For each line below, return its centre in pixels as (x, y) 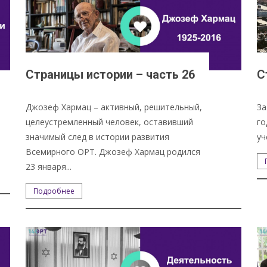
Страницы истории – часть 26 (110, 74)
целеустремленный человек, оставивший (109, 122)
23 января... (48, 166)
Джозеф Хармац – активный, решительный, (114, 107)
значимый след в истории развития (97, 136)
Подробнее (54, 191)
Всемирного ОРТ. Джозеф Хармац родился (113, 151)
